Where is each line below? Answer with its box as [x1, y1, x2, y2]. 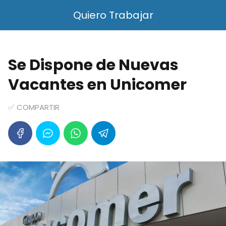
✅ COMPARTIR [8, 102, 60, 112]
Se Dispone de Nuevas [8, 54, 179, 76]
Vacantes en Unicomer [8, 74, 187, 95]
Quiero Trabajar [73, 8, 153, 22]
